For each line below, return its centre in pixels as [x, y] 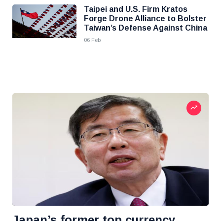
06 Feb [92, 40]
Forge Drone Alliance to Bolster [145, 18]
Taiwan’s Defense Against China [146, 28]
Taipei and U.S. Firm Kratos [136, 9]
